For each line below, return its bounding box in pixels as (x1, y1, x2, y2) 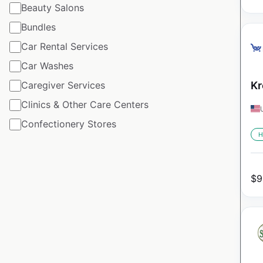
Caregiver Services (21, 79, 105, 92)
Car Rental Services (21, 41, 108, 53)
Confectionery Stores (21, 118, 116, 130)
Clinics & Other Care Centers (21, 99, 149, 111)
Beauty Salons (21, 2, 84, 14)
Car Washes (21, 60, 73, 72)
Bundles (21, 21, 56, 33)
